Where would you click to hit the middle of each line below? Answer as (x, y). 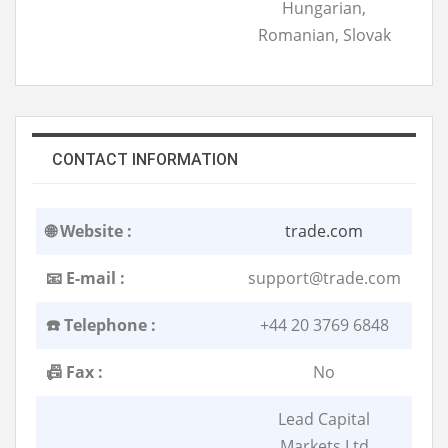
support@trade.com (324, 278)
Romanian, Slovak (324, 35)
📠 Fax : (74, 372)
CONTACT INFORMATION (145, 160)
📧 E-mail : (85, 278)
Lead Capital (324, 419)
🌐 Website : (89, 231)
